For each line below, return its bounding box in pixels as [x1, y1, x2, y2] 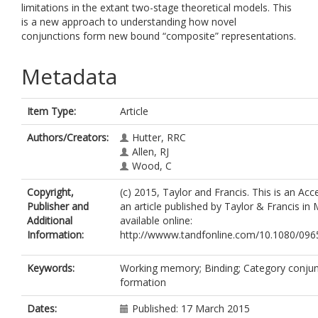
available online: [120, 214, 192, 227]
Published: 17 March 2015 [132, 302, 250, 315]
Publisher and [27, 199, 89, 213]
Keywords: [27, 261, 75, 275]
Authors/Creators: [27, 131, 109, 144]
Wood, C [132, 159, 172, 172]
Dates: [27, 302, 57, 315]
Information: [27, 228, 84, 241]
